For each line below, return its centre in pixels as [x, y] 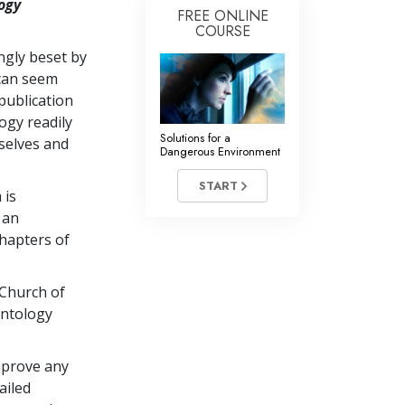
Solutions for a [195, 137]
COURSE [222, 31]
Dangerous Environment [220, 151]
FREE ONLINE [222, 15]
